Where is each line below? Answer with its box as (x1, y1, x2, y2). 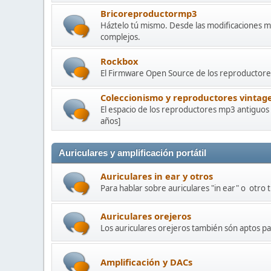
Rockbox (100, 55, 138, 67)
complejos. (100, 31, 140, 42)
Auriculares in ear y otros (100, 170, 213, 182)
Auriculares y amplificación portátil (59, 148, 206, 158)
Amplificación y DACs (100, 255, 192, 268)
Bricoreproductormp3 (100, 7, 197, 19)
